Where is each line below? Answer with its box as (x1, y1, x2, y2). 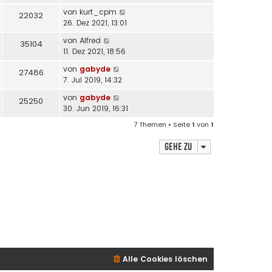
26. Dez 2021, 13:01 (63, 17, 127, 28)
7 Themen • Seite (134, 119, 192, 129)
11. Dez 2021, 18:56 (63, 46, 126, 56)
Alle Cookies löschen (123, 254, 208, 265)
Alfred (80, 35, 101, 46)
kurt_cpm (80, 6, 117, 17)
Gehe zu (165, 140, 192, 152)
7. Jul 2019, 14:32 (63, 74, 122, 85)
